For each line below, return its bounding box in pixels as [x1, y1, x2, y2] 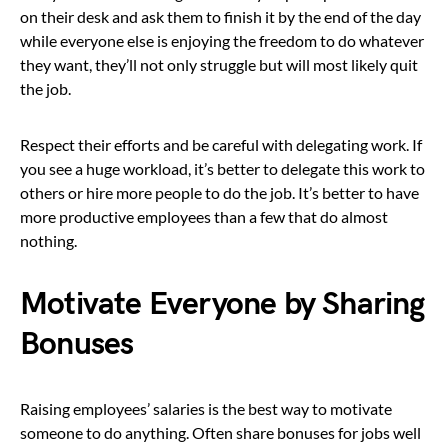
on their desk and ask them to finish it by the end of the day [20, 6, 421, 26]
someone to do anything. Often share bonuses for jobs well [20, 422, 421, 442]
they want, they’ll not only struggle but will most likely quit [20, 54, 418, 74]
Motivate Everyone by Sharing [20, 284, 425, 324]
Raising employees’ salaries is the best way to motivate [20, 398, 392, 418]
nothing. [20, 230, 77, 250]
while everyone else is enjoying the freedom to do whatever [20, 30, 424, 50]
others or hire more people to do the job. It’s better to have [20, 182, 419, 202]
